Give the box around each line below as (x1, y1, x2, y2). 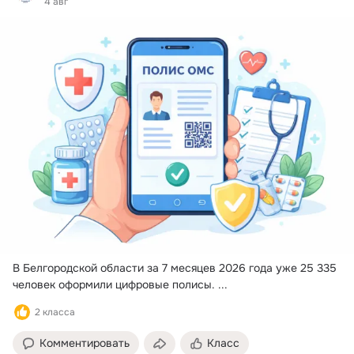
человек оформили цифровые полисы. (13, 277, 215, 292)
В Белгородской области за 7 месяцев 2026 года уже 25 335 (13, 260, 337, 275)
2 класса (35, 305, 75, 318)
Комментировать (40, 335, 130, 350)
